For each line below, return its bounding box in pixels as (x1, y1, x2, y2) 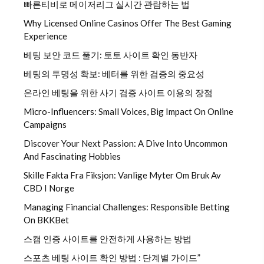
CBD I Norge (24, 182, 74, 193)
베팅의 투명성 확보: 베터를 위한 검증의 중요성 (24, 68, 204, 79)
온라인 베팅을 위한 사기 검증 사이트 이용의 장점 (24, 87, 213, 98)
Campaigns (24, 118, 67, 130)
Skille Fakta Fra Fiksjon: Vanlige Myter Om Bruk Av (24, 169, 221, 180)
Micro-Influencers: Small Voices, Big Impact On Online (24, 105, 233, 117)
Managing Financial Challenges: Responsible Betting (24, 201, 230, 212)
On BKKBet (24, 214, 69, 225)
